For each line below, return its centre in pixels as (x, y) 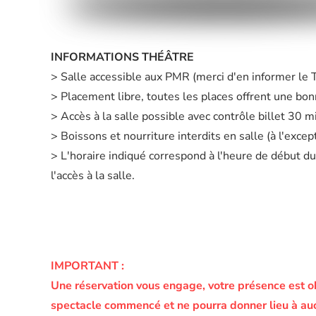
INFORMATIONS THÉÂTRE (122, 57)
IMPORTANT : (87, 266)
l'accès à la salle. (93, 176)
